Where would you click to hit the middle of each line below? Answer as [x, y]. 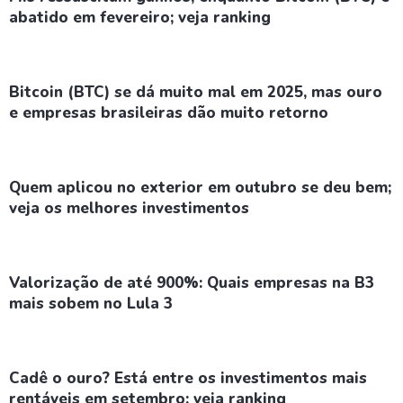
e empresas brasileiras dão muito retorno [169, 113]
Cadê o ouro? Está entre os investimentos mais [188, 378]
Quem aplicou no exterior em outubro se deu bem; [200, 188]
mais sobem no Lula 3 [91, 304]
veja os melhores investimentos [129, 208]
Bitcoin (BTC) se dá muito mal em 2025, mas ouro [196, 92]
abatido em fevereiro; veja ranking [140, 18]
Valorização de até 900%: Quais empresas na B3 [192, 283]
